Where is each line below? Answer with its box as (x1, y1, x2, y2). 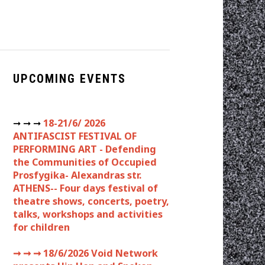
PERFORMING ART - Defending (13, 142, 156, 156)
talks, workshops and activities (13, 207, 163, 221)
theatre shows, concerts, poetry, (13, 194, 169, 208)
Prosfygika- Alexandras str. (13, 168, 141, 182)
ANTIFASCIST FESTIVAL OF (13, 129, 137, 143)
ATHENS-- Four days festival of (13, 181, 158, 195)
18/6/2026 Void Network (41, 246, 158, 260)
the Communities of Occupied (13, 155, 157, 169)
